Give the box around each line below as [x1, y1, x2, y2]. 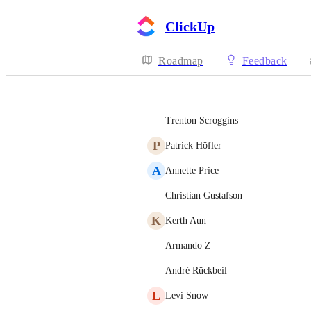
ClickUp [165, 18, 215, 34]
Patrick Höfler [165, 140, 221, 151]
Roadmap [158, 55, 203, 67]
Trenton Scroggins [165, 115, 238, 126]
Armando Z [165, 240, 211, 251]
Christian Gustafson [165, 190, 242, 201]
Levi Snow [165, 290, 208, 301]
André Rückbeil [165, 265, 227, 276]
